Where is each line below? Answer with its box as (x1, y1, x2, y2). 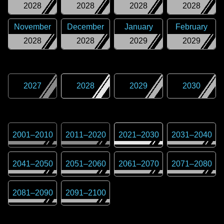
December (67, 22, 104, 31)
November (14, 22, 51, 31)
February (175, 22, 207, 31)
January (124, 22, 153, 31)
